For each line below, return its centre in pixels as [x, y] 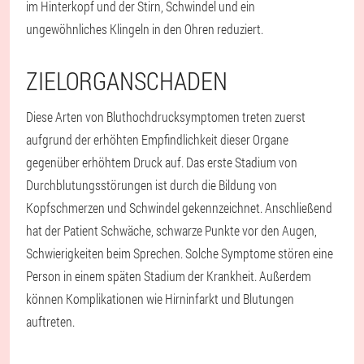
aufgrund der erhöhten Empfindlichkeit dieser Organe [157, 139]
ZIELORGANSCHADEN [127, 81]
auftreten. [50, 321]
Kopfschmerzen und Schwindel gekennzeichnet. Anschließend [179, 208]
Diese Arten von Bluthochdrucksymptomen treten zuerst [166, 117]
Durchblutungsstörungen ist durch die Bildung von [152, 185]
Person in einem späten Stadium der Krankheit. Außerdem [169, 276]
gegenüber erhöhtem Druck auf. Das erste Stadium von [162, 162]
